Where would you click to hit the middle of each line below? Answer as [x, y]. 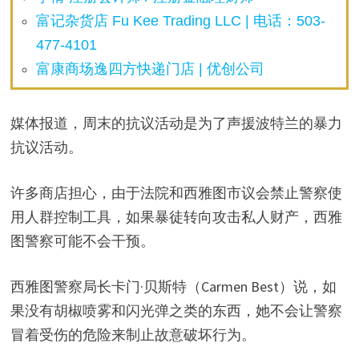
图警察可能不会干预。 [82, 240]
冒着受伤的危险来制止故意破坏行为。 [133, 334]
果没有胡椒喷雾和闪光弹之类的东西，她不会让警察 [176, 310]
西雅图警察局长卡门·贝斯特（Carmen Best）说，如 [173, 286]
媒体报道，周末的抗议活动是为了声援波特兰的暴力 [176, 123]
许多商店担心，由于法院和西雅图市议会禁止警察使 [176, 192]
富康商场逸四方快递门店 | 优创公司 [151, 69]
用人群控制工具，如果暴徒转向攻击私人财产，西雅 [176, 216]
